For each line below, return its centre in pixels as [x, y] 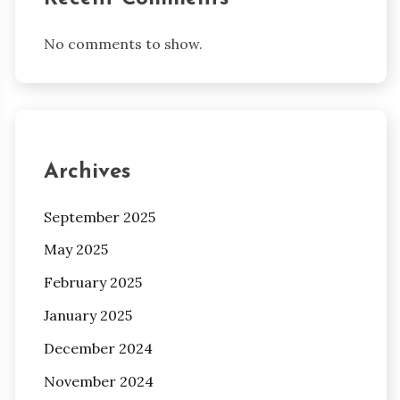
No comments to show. [123, 43]
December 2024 [98, 348]
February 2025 [92, 283]
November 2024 [98, 381]
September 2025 [99, 217]
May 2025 [75, 250]
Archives [87, 172]
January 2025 [87, 316]
